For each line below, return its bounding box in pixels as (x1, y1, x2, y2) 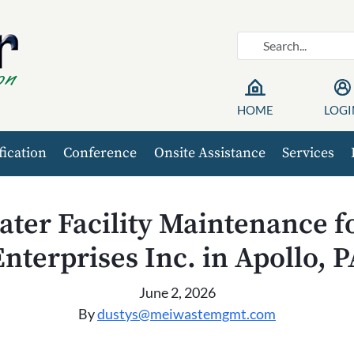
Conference (63, 144, 137, 162)
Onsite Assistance (153, 144, 265, 162)
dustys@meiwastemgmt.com (97, 305, 276, 322)
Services (281, 144, 334, 162)
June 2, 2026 (138, 284, 216, 301)
